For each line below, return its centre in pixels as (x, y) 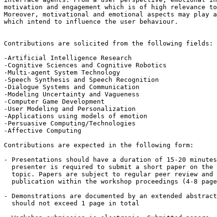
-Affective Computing (43, 130)
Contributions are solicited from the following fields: (108, 43)
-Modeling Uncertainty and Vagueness (72, 94)
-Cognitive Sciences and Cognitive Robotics (85, 65)
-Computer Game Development (54, 101)
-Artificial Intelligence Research (70, 58)
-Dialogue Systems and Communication (72, 87)
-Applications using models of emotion (76, 116)
